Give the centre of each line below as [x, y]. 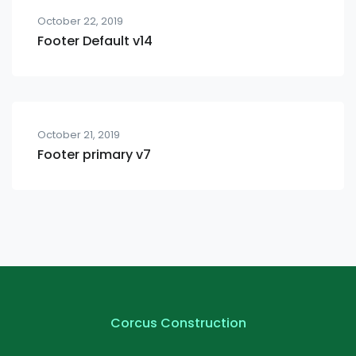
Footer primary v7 [94, 155]
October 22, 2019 [80, 21]
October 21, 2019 [79, 135]
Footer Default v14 [95, 41]
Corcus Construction [178, 323]
